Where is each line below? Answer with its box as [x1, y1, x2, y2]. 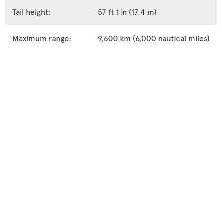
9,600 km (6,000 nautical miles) [98, 32, 210, 44]
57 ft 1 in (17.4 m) [98, 6, 157, 17]
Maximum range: [12, 32, 71, 44]
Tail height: [12, 6, 51, 17]
